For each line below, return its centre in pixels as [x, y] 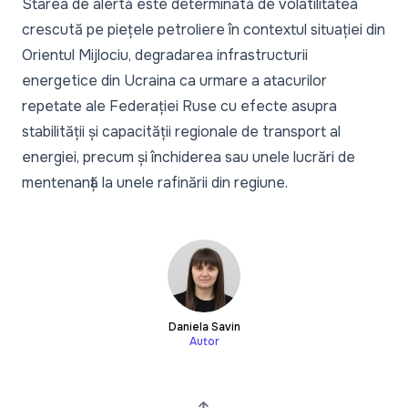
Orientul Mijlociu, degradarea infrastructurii [165, 56]
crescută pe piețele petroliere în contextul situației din [204, 30]
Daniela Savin [204, 327]
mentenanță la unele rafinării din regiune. [155, 183]
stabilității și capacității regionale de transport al [181, 132]
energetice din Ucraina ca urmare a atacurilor [174, 81]
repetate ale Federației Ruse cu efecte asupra [179, 107]
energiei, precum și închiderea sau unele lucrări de [189, 158]
